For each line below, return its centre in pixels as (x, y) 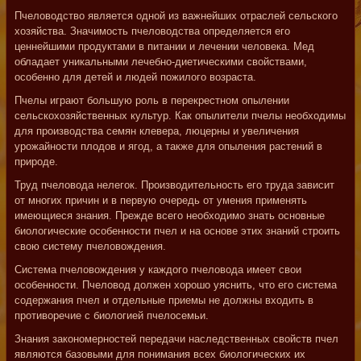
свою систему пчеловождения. (90, 246)
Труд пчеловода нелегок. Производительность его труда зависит (174, 185)
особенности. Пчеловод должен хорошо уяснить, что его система (176, 285)
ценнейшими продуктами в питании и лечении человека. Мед (164, 46)
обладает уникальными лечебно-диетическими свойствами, (161, 62)
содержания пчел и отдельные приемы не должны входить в (164, 300)
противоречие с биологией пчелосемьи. (112, 315)
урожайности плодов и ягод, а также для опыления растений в (168, 146)
